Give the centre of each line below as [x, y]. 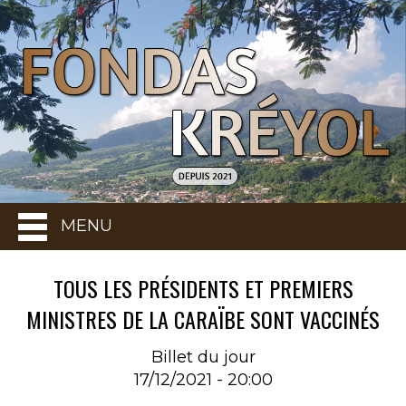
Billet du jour [203, 357]
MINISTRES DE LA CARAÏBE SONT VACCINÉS [203, 319]
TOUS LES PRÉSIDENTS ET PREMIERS [203, 288]
